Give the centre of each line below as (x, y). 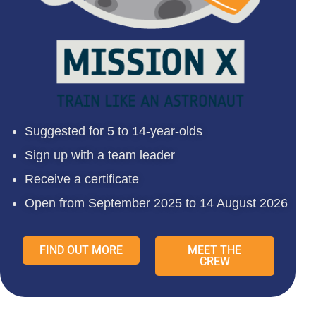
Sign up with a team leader (100, 156)
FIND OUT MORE (81, 250)
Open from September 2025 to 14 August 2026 (156, 203)
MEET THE (215, 250)
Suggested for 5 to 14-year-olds (114, 132)
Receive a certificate (82, 180)
